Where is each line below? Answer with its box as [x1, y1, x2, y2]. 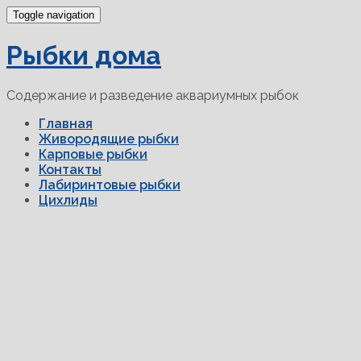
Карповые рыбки [39, 146, 147, 162]
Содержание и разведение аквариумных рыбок [6, 87, 299, 103]
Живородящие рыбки [39, 131, 179, 147]
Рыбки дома [6, 40, 161, 71]
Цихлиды [39, 192, 98, 208]
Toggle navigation [13, 9, 94, 21]
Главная [39, 115, 93, 131]
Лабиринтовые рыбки [39, 176, 180, 193]
